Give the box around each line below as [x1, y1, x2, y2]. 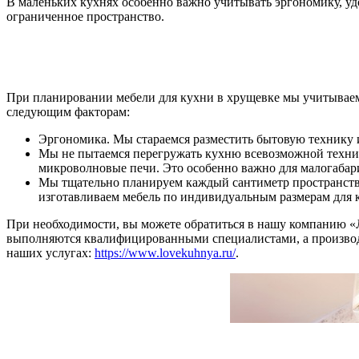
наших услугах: [6, 246, 95, 260]
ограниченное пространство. [6, 10, 164, 24]
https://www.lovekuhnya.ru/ [95, 246, 236, 260]
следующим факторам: [6, 105, 130, 119]
